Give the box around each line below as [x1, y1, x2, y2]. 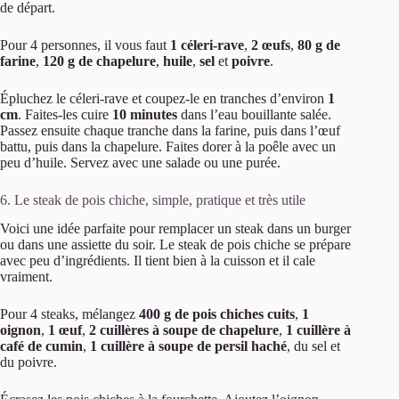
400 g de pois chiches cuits [139, 306, 295, 322]
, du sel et [287, 338, 340, 354]
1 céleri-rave [170, 37, 244, 53]
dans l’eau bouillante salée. [177, 106, 331, 122]
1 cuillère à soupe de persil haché [90, 338, 287, 354]
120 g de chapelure [43, 53, 156, 69]
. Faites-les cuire [18, 106, 112, 122]
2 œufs [251, 37, 290, 53]
